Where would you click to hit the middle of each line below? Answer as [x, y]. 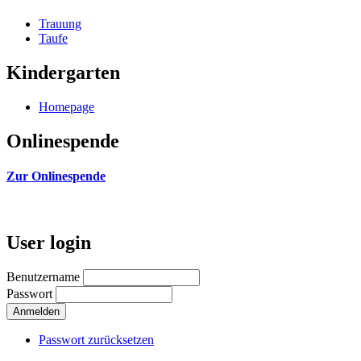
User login [49, 242]
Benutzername [43, 277]
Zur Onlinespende [56, 176]
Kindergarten [63, 73]
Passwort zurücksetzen [96, 340]
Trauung [60, 24]
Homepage [66, 107]
